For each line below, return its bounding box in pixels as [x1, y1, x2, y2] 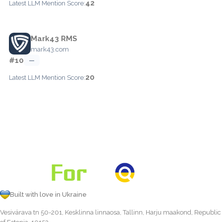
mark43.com [31, 45, 69, 53]
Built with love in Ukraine [10, 190, 87, 198]
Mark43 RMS [31, 34, 77, 43]
